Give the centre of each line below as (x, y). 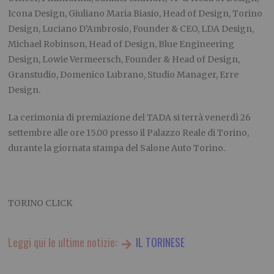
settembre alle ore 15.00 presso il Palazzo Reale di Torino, (129, 133)
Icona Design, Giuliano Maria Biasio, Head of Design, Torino (135, 14)
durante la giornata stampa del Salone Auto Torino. (117, 148)
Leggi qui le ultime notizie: (64, 243)
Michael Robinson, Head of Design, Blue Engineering (121, 44)
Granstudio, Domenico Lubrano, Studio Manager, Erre (124, 75)
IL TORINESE (159, 243)
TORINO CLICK (40, 203)
